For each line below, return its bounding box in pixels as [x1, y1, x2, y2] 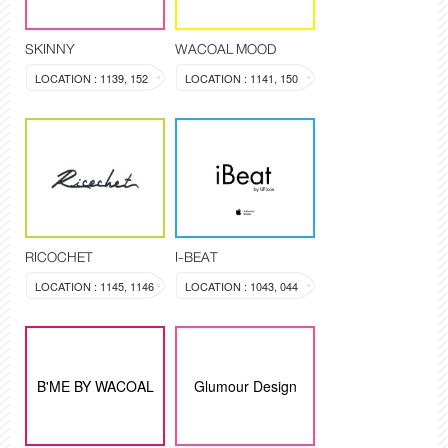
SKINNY [25, 37, 75, 62]
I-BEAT [175, 245, 218, 270]
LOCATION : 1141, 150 [185, 70, 298, 87]
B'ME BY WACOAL [36, 376, 154, 397]
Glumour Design [193, 376, 297, 397]
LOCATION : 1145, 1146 [35, 278, 154, 295]
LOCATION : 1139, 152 [35, 70, 148, 87]
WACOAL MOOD [175, 37, 276, 62]
